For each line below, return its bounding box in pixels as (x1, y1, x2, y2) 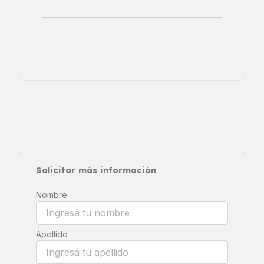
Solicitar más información (36, 164, 156, 176)
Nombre (36, 189, 67, 200)
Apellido (36, 229, 68, 239)
